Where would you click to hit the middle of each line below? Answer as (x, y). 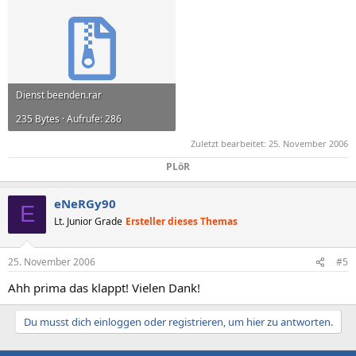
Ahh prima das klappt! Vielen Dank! (104, 288)
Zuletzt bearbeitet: (230, 143)
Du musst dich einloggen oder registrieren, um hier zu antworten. (178, 322)
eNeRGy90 (85, 203)
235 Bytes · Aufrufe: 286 (69, 119)
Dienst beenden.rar (59, 95)
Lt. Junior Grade (88, 221)
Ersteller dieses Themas (182, 221)
